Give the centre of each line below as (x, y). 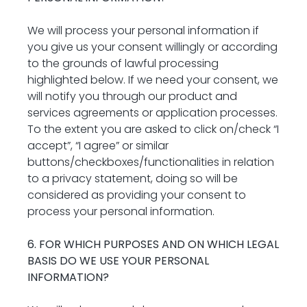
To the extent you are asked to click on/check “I (153, 129)
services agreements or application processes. (152, 113)
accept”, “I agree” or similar (98, 146)
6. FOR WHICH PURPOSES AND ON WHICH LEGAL (153, 244)
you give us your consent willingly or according (152, 47)
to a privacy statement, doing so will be (133, 179)
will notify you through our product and (132, 96)
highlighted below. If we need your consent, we (153, 80)
